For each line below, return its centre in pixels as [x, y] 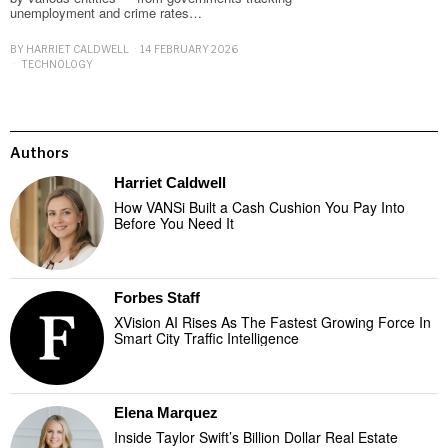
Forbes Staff [157, 298]
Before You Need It [174, 223]
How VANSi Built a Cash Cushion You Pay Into [259, 207]
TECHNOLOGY [57, 64]
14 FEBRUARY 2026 [189, 48]
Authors [39, 153]
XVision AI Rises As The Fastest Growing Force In [272, 322]
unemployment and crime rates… [106, 13]
